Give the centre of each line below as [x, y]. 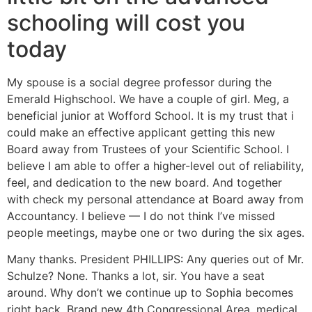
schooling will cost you [126, 23]
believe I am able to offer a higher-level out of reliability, [155, 166]
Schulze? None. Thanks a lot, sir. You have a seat [136, 276]
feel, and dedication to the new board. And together [145, 182]
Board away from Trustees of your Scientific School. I [148, 149]
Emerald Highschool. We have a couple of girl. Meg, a [148, 99]
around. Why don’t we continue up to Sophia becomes [150, 293]
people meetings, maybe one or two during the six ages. [156, 233]
